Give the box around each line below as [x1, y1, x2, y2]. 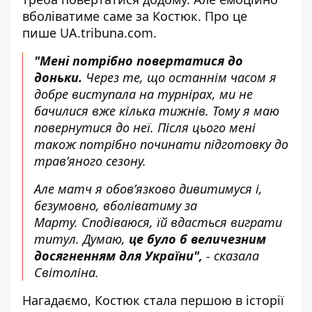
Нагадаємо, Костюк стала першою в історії [22, 292, 284, 309]
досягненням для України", [34, 247, 203, 265]
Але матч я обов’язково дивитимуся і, [34, 180, 263, 198]
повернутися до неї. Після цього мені [34, 119, 256, 136]
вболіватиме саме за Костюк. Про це [22, 8, 247, 25]
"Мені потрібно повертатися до [34, 52, 243, 70]
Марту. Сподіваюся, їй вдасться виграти [34, 214, 282, 231]
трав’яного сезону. [34, 153, 146, 170]
